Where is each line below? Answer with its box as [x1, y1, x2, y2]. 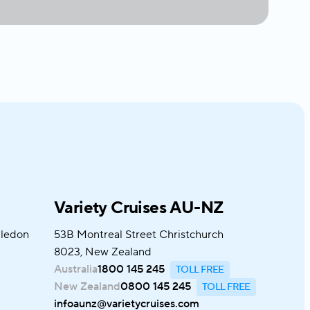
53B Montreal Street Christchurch [54, 228, 224, 241]
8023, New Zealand [54, 245, 152, 259]
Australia [54, 262, 98, 276]
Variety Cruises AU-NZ [54, 198, 224, 219]
